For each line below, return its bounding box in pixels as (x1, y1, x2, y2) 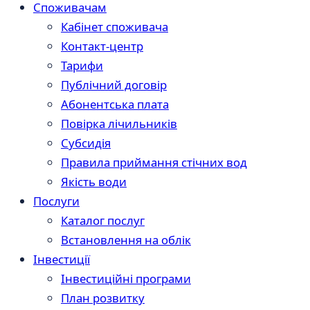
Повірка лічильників (61, 115, 177, 131)
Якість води (61, 173, 127, 190)
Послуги (33, 192, 80, 209)
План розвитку (61, 289, 145, 306)
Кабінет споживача (61, 18, 168, 35)
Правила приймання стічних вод (61, 154, 247, 170)
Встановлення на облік (61, 231, 191, 248)
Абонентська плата (61, 95, 169, 112)
